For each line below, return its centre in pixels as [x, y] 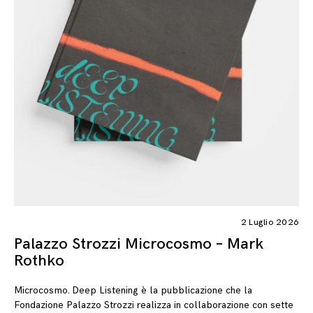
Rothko [39, 261]
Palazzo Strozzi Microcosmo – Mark [139, 245]
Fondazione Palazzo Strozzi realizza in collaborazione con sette [154, 305]
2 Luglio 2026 [270, 223]
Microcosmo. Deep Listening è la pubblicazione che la [133, 290]
